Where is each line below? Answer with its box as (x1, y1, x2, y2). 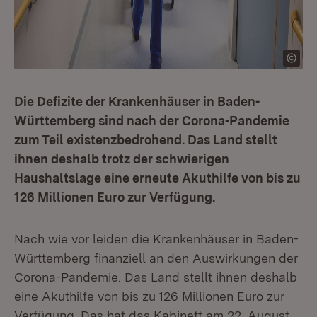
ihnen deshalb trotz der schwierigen (14, 151, 229, 166)
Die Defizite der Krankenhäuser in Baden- (14, 94, 260, 109)
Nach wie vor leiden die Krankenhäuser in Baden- (14, 231, 299, 246)
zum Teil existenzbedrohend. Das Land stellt (14, 132, 277, 147)
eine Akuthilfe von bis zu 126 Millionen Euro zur (14, 289, 284, 304)
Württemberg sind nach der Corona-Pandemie (14, 113, 289, 128)
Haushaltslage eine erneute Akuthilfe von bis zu (14, 171, 301, 185)
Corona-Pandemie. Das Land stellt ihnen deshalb (14, 270, 297, 284)
